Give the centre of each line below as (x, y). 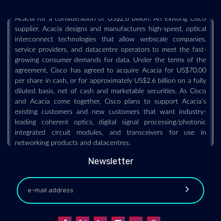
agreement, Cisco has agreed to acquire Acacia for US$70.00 (110, 64)
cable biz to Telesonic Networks (110, 195)
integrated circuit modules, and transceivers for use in (110, 127)
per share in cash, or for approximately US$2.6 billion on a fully (110, 75)
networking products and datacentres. (73, 137)
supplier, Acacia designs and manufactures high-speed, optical (110, 23)
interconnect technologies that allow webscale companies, (110, 33)
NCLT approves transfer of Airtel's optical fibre (110, 183)
